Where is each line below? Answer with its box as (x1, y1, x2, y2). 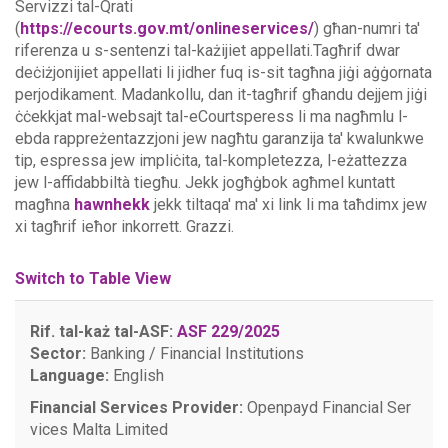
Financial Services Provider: (30, 398, 243, 417)
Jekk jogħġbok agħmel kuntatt (185, 173, 395, 192)
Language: (30, 366, 109, 385)
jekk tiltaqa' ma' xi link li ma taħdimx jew (150, 195, 427, 214)
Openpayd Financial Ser (247, 398, 411, 417)
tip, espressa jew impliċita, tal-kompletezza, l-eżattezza (15, 151, 407, 170)
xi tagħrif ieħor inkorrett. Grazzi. (15, 217, 234, 236)
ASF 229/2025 (177, 322, 280, 341)
